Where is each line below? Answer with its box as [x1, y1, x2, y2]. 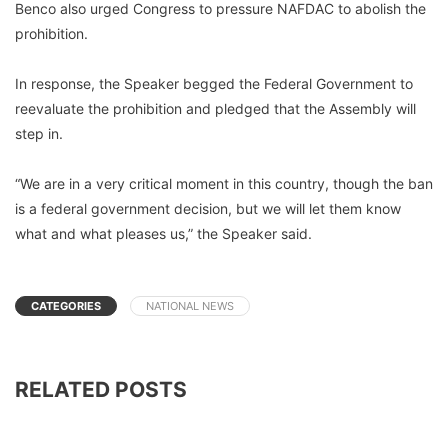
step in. [15, 124, 63, 142]
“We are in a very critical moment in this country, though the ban [15, 174, 433, 192]
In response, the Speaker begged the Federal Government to [15, 74, 413, 92]
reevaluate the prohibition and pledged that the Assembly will [15, 99, 416, 117]
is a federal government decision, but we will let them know [15, 199, 401, 217]
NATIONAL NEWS [146, 298, 234, 313]
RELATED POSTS [15, 376, 187, 402]
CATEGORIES [31, 298, 101, 313]
